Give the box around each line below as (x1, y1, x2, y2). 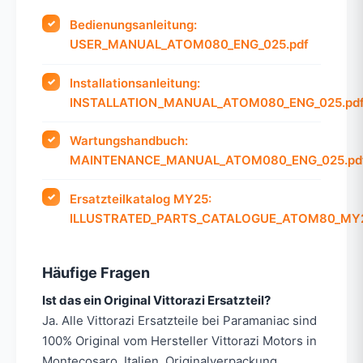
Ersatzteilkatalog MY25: (70, 190, 212, 207)
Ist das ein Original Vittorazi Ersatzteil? (42, 292, 271, 308)
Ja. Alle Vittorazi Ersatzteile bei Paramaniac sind (42, 312, 317, 328)
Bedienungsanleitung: (70, 17, 198, 33)
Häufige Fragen (42, 263, 150, 281)
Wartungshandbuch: (70, 133, 189, 149)
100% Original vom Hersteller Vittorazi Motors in (42, 332, 317, 348)
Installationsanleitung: (70, 75, 201, 91)
